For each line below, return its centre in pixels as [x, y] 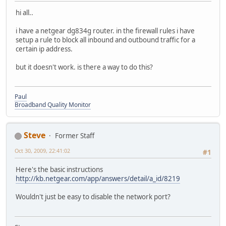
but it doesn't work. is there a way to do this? [84, 67]
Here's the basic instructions [59, 170]
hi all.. [24, 12]
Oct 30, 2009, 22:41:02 [42, 151]
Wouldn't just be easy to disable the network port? [93, 197]
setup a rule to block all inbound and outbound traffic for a [105, 40]
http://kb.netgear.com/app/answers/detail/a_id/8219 [98, 179]
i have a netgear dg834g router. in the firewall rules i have [105, 31]
